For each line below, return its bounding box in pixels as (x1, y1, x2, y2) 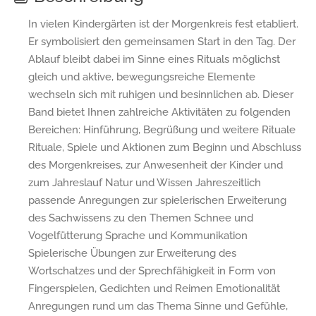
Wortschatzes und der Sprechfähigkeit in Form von (28, 264, 276, 277)
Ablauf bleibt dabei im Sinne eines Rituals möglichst (28, 52, 280, 66)
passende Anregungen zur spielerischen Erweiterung (28, 193, 286, 207)
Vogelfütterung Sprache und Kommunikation (28, 229, 248, 242)
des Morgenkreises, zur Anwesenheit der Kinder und (28, 158, 283, 171)
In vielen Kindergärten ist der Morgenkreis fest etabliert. (28, 17, 298, 30)
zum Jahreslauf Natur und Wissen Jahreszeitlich (28, 176, 261, 189)
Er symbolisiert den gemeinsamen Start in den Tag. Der (28, 35, 296, 48)
